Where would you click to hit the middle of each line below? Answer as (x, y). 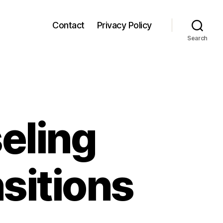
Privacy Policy (124, 25)
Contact (68, 25)
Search (197, 38)
